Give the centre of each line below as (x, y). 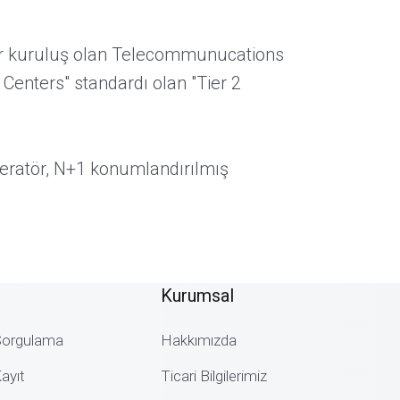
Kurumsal (197, 296)
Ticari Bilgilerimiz (214, 376)
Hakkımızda (199, 340)
